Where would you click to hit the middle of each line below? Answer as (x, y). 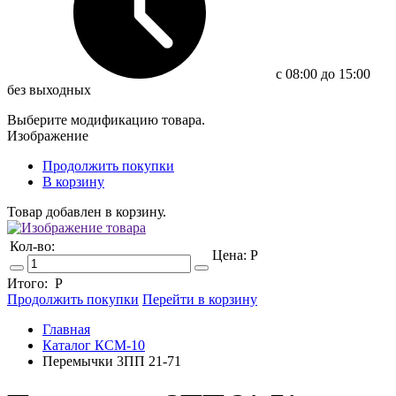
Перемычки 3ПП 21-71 (112, 361)
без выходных (49, 90)
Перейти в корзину (200, 299)
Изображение (48, 136)
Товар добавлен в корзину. (87, 212)
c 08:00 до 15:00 (321, 74)
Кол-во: (32, 246)
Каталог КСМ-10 (94, 345)
